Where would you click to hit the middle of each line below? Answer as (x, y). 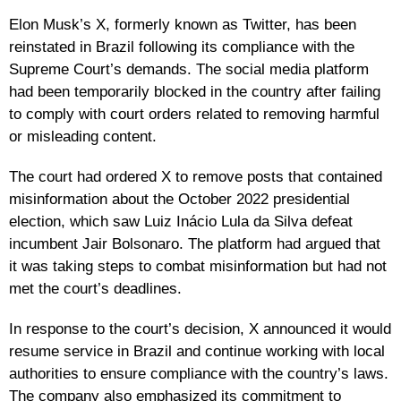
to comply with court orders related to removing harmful (194, 114)
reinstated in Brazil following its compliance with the (182, 47)
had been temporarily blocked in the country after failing (195, 91)
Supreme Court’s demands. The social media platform (189, 69)
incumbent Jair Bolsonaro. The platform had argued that (195, 243)
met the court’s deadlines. (95, 288)
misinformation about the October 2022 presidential (179, 199)
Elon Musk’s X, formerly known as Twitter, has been (183, 24)
